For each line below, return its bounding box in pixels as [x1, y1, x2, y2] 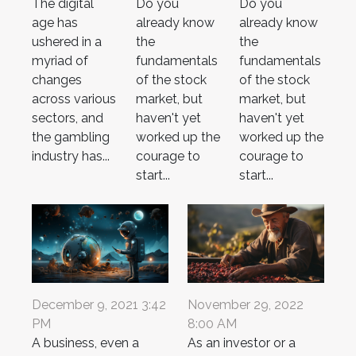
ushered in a [32, 34, 102, 50]
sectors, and [32, 110, 103, 126]
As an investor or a [188, 335, 296, 350]
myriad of [32, 53, 88, 69]
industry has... [32, 149, 110, 164]
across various [32, 91, 116, 107]
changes [32, 72, 82, 88]
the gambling [32, 130, 110, 145]
